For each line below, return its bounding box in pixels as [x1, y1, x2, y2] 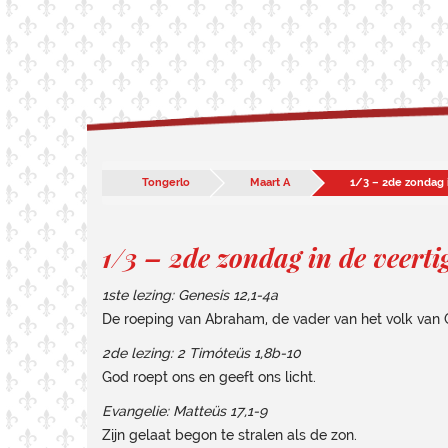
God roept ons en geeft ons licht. [102, 369, 316, 385]
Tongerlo [142, 176, 190, 189]
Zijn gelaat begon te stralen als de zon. [102, 427, 357, 443]
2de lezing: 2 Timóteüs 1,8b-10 [102, 345, 301, 361]
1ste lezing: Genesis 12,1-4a [102, 287, 278, 303]
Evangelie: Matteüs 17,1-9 [102, 403, 267, 419]
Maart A [250, 176, 290, 189]
